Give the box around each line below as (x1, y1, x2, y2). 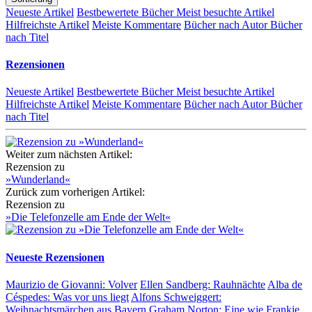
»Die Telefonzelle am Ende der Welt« (6, 211, 171, 224)
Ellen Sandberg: (140, 279, 213, 290)
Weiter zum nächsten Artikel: (6, 148, 132, 161)
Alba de (267, 279, 302, 290)
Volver (108, 279, 137, 290)
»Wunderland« (6, 173, 70, 186)
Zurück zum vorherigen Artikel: (6, 186, 145, 198)
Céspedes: (6, 291, 53, 303)
